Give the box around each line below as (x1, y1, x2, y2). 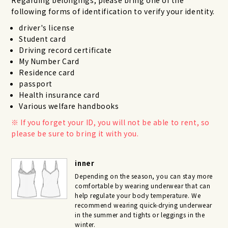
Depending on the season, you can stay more (75, 171, 213, 180)
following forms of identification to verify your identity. (11, 6, 215, 16)
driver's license (19, 22, 75, 33)
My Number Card (19, 55, 79, 66)
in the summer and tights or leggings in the (75, 210, 205, 219)
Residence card (19, 67, 75, 77)
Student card (19, 33, 66, 44)
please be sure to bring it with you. (11, 128, 139, 138)
